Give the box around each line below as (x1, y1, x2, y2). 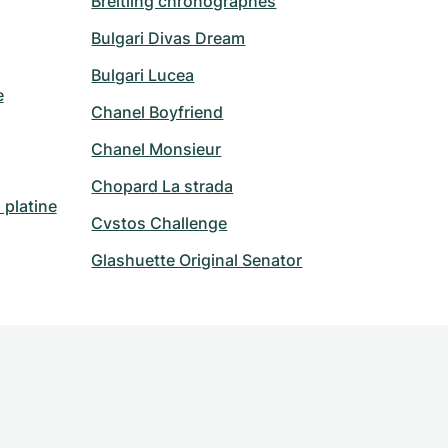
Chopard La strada (91, 176, 234, 197)
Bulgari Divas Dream (91, 28, 246, 49)
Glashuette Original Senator (91, 250, 303, 271)
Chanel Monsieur (91, 139, 222, 160)
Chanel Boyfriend (91, 102, 224, 123)
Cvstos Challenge (91, 213, 228, 234)
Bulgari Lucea (91, 65, 195, 86)
